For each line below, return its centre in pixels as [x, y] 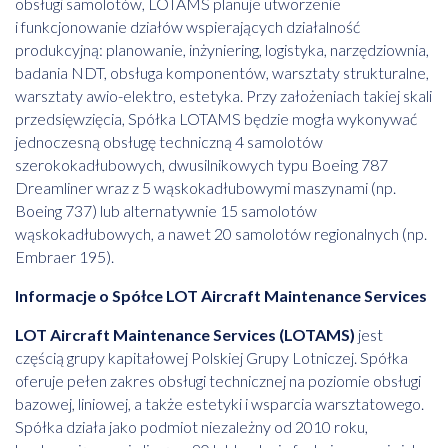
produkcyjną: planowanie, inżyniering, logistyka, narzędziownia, [222, 50]
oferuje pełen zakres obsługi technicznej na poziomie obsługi [218, 381]
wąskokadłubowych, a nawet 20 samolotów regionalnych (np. [221, 234]
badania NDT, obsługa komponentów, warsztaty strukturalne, [222, 73]
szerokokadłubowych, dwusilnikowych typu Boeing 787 [201, 165]
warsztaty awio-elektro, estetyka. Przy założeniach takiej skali [223, 96]
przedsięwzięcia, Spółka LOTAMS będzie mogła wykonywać [216, 119]
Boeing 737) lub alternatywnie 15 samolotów [166, 211]
